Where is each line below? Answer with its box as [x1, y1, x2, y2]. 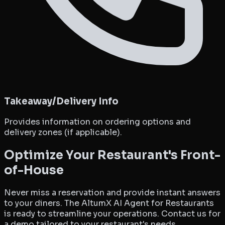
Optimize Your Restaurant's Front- [4, 147, 220, 163]
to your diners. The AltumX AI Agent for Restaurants [4, 198, 214, 209]
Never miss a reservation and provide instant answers [4, 187, 220, 198]
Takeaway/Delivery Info [4, 95, 119, 107]
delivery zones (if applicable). [4, 127, 122, 138]
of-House [4, 162, 64, 178]
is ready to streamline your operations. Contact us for [4, 208, 220, 219]
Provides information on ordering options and [4, 116, 191, 127]
